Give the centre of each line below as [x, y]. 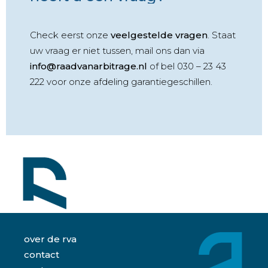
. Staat [222, 35]
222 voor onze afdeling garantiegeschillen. [121, 82]
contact [42, 255]
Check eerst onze [70, 35]
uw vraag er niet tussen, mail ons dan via [117, 51]
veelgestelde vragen [159, 35]
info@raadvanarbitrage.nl [89, 66]
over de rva [50, 239]
